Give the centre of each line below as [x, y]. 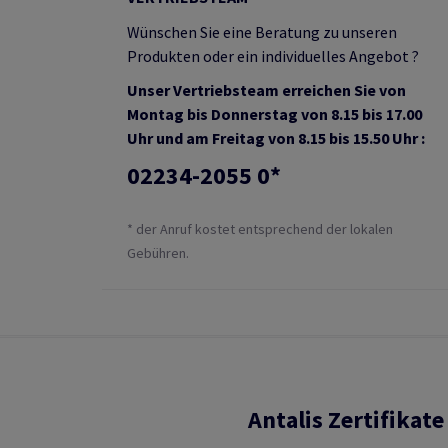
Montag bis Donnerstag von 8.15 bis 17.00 [274, 114]
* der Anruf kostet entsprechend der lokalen [260, 229]
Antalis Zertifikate [346, 419]
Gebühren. [158, 253]
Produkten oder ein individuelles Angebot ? [273, 56]
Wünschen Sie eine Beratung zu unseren [262, 32]
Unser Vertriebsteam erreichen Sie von [266, 90]
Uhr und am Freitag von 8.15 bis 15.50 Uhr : [276, 138]
